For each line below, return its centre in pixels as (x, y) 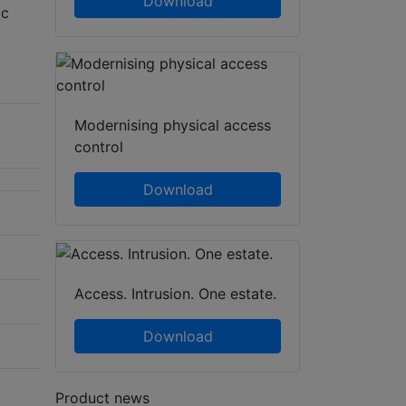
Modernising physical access (173, 126)
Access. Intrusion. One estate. (175, 294)
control (99, 147)
